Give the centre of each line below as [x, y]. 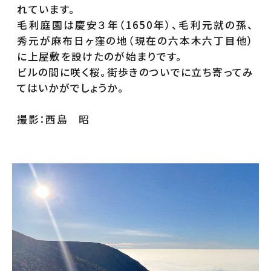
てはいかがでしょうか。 [71, 88]
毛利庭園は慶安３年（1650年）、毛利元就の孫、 [135, 25]
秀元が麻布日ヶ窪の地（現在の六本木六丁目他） [135, 41]
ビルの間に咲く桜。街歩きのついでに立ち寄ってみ [135, 72]
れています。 [46, 9]
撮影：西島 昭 [54, 119]
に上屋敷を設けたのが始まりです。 [100, 57]
